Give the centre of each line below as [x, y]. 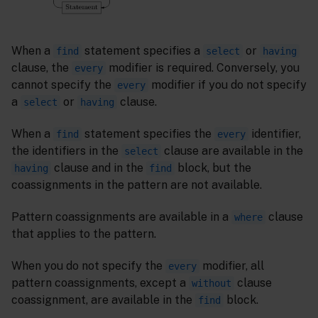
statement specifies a [142, 51]
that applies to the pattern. [84, 234]
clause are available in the [232, 150]
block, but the [213, 168]
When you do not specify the [88, 265]
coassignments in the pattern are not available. [137, 185]
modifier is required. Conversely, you [203, 68]
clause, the [42, 68]
